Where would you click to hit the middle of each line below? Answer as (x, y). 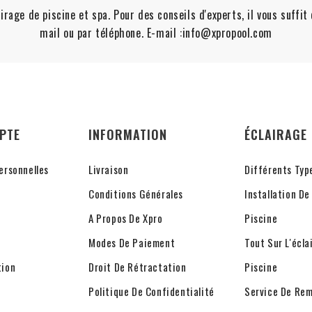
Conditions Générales (136, 194)
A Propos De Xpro (126, 218)
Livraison (109, 170)
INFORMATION (128, 135)
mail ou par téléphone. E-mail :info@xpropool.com (156, 33)
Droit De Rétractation (138, 267)
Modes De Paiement (132, 243)
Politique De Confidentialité (151, 291)
